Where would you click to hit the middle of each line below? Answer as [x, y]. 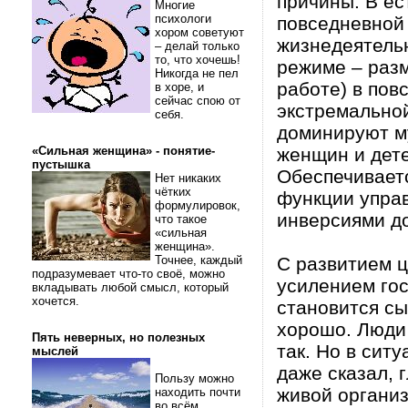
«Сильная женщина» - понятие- [123, 151]
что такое [181, 219]
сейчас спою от [198, 101]
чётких [173, 192]
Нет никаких [188, 178]
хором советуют [199, 32]
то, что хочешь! [199, 60]
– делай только [197, 46]
